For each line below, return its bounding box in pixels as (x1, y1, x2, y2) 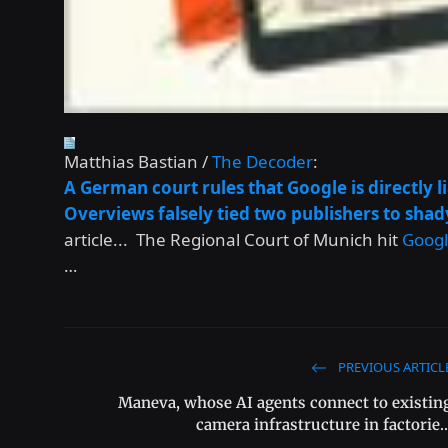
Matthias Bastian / (64, 149, 212, 173)
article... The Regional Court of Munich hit (64, 227, 402, 251)
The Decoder (212, 149, 313, 173)
